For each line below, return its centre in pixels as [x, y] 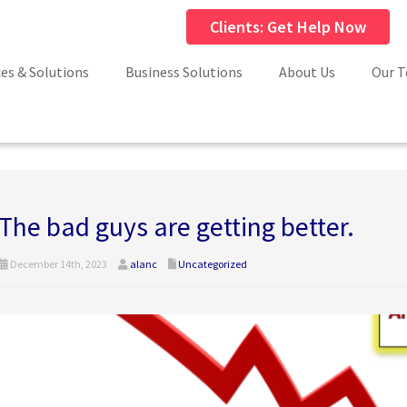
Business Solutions [184, 72]
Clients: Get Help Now [288, 27]
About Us [307, 72]
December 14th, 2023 [57, 264]
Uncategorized [212, 264]
